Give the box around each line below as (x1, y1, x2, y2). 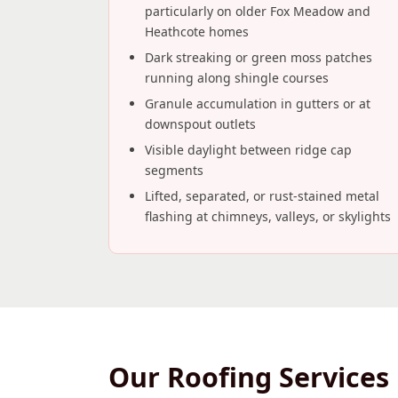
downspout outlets (145, 115, 256, 132)
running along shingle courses (145, 69, 329, 86)
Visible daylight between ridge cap (145, 141, 352, 158)
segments (145, 162, 203, 179)
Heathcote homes (145, 23, 249, 40)
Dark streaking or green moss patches (145, 49, 372, 66)
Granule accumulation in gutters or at (145, 95, 370, 112)
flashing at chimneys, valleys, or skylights (145, 208, 391, 225)
